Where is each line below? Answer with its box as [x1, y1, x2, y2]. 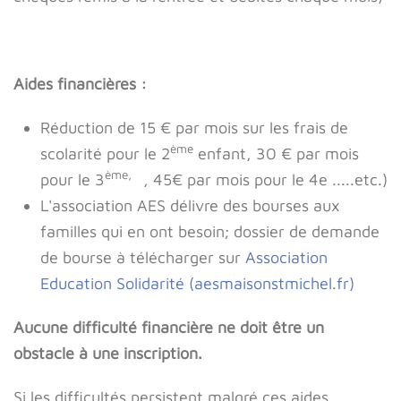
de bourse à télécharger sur [40, 248, 245, 268]
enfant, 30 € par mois [193, 144, 359, 164]
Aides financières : [13, 74, 147, 94]
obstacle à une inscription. [13, 344, 202, 363]
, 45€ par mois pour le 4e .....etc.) [139, 170, 388, 190]
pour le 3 [40, 170, 105, 190]
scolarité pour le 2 [40, 144, 170, 164]
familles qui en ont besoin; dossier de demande [40, 222, 380, 242]
